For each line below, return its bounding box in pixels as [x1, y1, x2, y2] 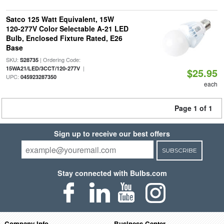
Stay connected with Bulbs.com [57, 168, 167, 178]
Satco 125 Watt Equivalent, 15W [5, 14, 114, 24]
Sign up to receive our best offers [54, 128, 170, 138]
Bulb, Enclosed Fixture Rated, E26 [5, 33, 122, 43]
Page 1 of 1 [174, 103, 212, 113]
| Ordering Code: [38, 55, 80, 63]
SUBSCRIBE [161, 146, 197, 154]
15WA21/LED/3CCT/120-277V [5, 64, 80, 72]
